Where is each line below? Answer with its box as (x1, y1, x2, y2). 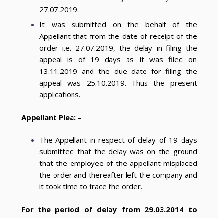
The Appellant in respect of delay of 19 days (39, 135, 197, 145)
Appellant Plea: (21, 112, 76, 122)
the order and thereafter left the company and (39, 170, 197, 180)
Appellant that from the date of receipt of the (39, 31, 197, 41)
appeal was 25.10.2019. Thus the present (39, 78, 197, 88)
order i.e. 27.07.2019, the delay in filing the (39, 43, 197, 53)
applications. (39, 90, 80, 100)
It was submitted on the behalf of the (39, 19, 197, 30)
